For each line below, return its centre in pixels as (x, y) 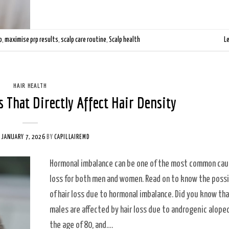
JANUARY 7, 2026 (23, 137)
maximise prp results (31, 40)
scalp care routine (84, 40)
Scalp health (124, 40)
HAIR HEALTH (30, 85)
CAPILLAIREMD (72, 137)
